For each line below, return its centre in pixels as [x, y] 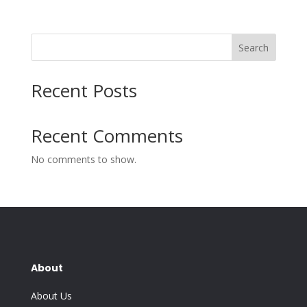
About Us [51, 296]
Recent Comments [107, 136]
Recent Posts [84, 90]
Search [254, 47]
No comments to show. [83, 159]
